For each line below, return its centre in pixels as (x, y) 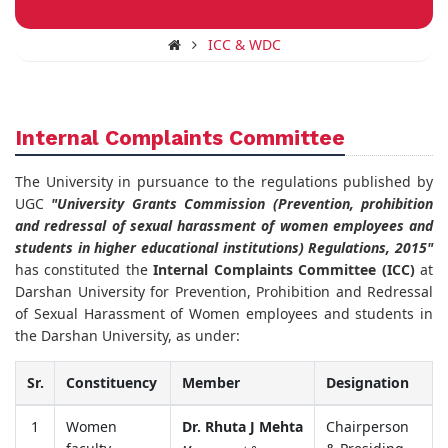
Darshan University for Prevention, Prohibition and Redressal (224, 291)
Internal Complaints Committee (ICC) (284, 269)
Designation (367, 382)
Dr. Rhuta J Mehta (242, 426)
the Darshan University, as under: (127, 335)
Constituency (111, 382)
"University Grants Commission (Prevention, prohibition (242, 203)
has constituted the (84, 269)
